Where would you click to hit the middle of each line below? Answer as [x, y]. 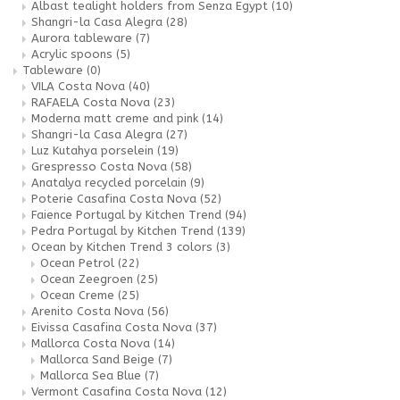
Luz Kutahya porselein [94, 150]
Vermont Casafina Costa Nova [118, 391]
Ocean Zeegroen [88, 279]
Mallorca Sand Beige [99, 359]
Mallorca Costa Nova [92, 343]
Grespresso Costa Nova [101, 166]
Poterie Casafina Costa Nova [116, 198]
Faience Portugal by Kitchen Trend [128, 214]
